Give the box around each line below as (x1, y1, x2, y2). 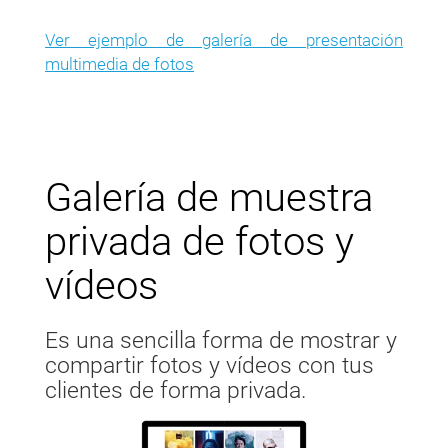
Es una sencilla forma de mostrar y (45, 327, 397, 355)
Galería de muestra (45, 174, 373, 222)
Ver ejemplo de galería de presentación (45, 30, 403, 51)
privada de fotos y (45, 218, 354, 266)
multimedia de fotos (45, 54, 194, 75)
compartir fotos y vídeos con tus (45, 352, 374, 380)
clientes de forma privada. (45, 377, 306, 405)
